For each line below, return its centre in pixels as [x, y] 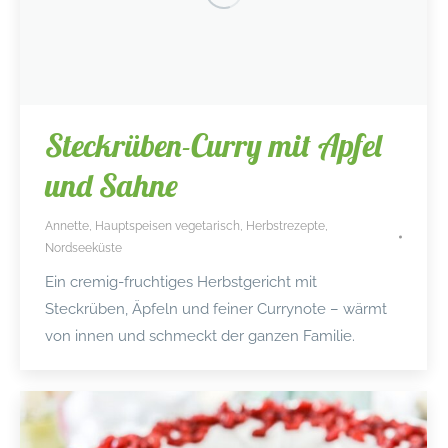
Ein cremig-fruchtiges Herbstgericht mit [181, 282]
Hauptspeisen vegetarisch [167, 226]
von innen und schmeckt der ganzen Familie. [200, 336]
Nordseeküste [83, 248]
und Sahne [111, 185]
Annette [67, 226]
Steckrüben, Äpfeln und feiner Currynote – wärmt [216, 309]
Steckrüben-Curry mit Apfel [213, 145]
